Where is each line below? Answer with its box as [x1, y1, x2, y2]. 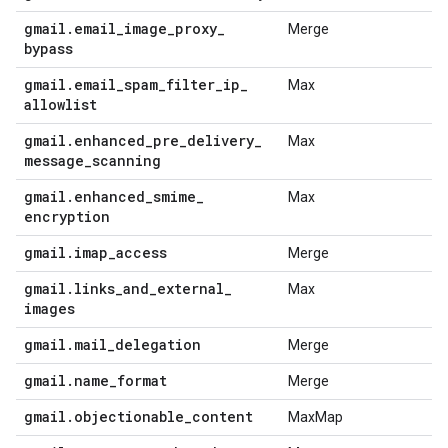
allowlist [24, 95, 97, 114]
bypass [24, 39, 73, 58]
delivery [187, 131, 254, 150]
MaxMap [288, 409, 343, 425]
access [116, 243, 167, 262]
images [24, 299, 75, 318]
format [117, 371, 167, 390]
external [157, 279, 224, 298]
